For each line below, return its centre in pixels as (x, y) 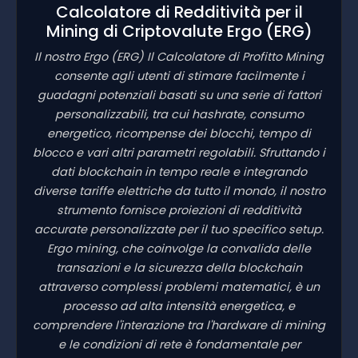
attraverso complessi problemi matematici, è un (179, 286)
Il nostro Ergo (73, 56)
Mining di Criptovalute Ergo (156, 31)
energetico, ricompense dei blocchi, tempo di (179, 133)
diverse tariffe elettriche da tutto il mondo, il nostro (179, 191)
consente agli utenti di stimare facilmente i (179, 76)
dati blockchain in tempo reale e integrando (179, 171)
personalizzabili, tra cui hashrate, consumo (179, 114)
